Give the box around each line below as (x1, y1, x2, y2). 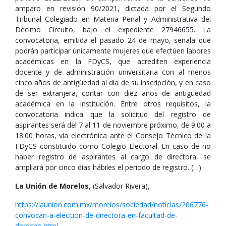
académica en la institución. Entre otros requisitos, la (15, 99, 211, 108)
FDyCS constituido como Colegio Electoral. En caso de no (15, 141, 211, 151)
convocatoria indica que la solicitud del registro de (15, 109, 211, 119)
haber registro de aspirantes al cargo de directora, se (15, 152, 211, 161)
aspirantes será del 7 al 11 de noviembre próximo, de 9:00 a (15, 120, 211, 130)
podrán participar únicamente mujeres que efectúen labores (15, 46, 211, 55)
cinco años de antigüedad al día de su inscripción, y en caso (15, 78, 211, 87)
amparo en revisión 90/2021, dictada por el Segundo (15, 4, 211, 13)
